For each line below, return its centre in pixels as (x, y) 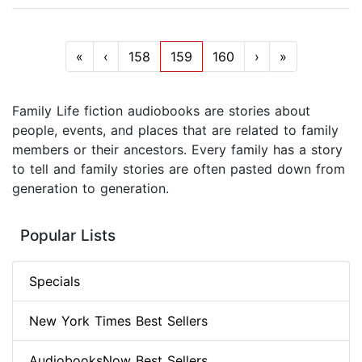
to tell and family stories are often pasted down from (179, 169)
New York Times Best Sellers (118, 321)
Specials (55, 282)
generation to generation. (90, 189)
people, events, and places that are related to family (175, 130)
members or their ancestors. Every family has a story (177, 150)
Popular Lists (68, 236)
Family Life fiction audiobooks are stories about (161, 111)
